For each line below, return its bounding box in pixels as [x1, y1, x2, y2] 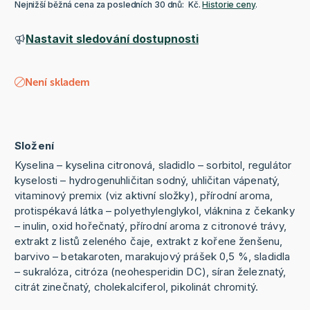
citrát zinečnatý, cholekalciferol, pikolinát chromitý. [14, 280, 262, 294]
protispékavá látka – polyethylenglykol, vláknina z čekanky [14, 204, 295, 218]
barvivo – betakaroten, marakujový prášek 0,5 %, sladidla [14, 250, 291, 264]
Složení [14, 139, 55, 153]
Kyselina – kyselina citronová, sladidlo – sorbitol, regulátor [14, 158, 292, 172]
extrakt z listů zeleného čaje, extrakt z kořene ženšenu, [14, 235, 283, 248]
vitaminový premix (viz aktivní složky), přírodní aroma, [14, 189, 273, 203]
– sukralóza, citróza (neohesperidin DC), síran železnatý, [14, 265, 286, 279]
